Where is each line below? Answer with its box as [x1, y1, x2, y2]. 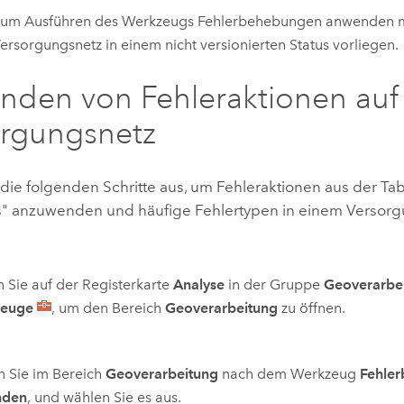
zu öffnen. [278, 298, 346, 317]
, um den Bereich [51, 298, 166, 317]
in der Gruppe [225, 275, 325, 293]
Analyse [173, 275, 225, 293]
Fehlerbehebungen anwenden [197, 13, 394, 31]
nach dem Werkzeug [218, 364, 361, 382]
